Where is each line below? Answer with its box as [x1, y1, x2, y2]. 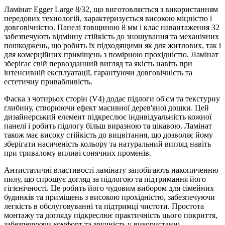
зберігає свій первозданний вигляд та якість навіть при [4, 59, 192, 68]
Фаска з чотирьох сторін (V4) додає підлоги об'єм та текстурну [4, 94, 220, 103]
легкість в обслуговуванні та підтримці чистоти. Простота [4, 201, 204, 210]
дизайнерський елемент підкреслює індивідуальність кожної [4, 112, 211, 121]
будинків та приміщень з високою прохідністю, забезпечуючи [4, 192, 215, 201]
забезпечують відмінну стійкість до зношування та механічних [4, 32, 219, 41]
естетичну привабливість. [4, 77, 92, 86]
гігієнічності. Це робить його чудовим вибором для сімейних [4, 183, 214, 192]
